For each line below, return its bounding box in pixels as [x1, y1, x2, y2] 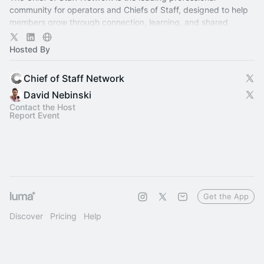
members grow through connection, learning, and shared [9, 17, 228, 27]
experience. [9, 29, 55, 39]
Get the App [203, 192, 249, 201]
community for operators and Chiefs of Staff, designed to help [9, 5, 248, 15]
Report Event [9, 110, 60, 120]
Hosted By [9, 44, 50, 54]
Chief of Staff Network [24, 72, 124, 84]
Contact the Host [9, 102, 75, 112]
